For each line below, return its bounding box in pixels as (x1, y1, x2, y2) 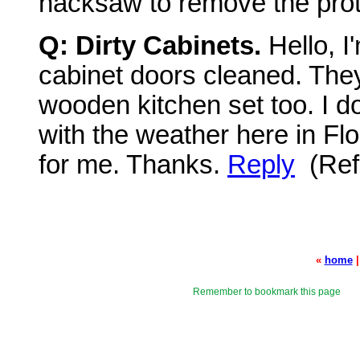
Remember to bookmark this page (192, 286, 341, 297)
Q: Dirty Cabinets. (39, 31, 261, 60)
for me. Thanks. (39, 150, 227, 179)
